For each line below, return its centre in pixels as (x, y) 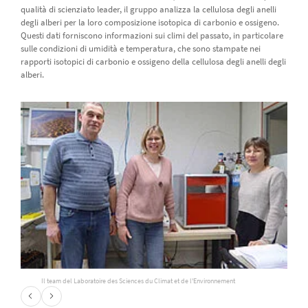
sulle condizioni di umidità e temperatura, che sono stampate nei (140, 48)
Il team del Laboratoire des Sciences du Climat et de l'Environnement (138, 280)
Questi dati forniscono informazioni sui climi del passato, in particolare (152, 35)
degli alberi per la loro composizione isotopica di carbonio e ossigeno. (150, 22)
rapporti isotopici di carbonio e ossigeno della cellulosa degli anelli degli (153, 61)
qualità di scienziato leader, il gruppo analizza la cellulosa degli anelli (148, 9)
